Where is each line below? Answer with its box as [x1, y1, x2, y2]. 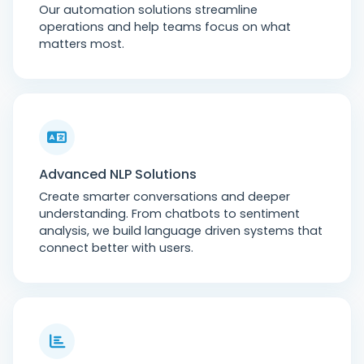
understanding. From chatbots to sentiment [39, 206, 300, 222]
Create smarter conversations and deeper [39, 188, 290, 205]
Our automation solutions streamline [39, 2, 258, 18]
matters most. [39, 36, 124, 52]
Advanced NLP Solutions [39, 165, 197, 184]
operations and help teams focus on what [39, 19, 291, 35]
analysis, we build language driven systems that [39, 223, 323, 239]
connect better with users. [39, 240, 193, 256]
